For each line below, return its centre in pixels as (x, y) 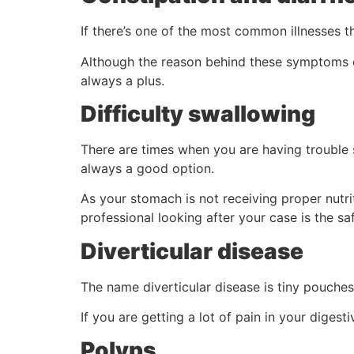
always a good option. (147, 168)
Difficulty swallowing (198, 113)
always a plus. (122, 80)
